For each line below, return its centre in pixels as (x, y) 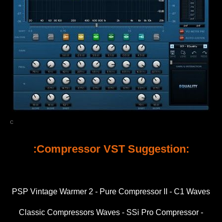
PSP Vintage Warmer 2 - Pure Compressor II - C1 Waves (111, 191)
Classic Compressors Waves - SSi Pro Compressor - (111, 212)
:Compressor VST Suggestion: (111, 149)
